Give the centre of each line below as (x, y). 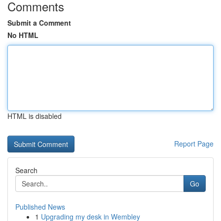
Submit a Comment (39, 23)
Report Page (194, 144)
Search (26, 170)
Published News (40, 207)
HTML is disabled (35, 116)
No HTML (23, 35)
